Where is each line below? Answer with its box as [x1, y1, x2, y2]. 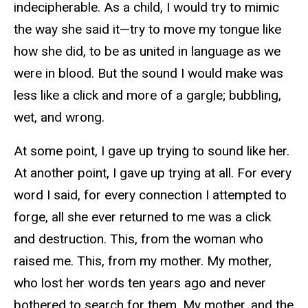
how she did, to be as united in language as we [14, 43, 280, 60]
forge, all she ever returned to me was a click [14, 208, 271, 225]
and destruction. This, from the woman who [14, 230, 263, 247]
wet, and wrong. [14, 109, 104, 126]
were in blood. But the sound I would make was [14, 65, 283, 82]
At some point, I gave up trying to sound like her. [14, 142, 289, 159]
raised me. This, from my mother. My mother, [14, 252, 272, 269]
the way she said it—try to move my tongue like [14, 21, 281, 38]
